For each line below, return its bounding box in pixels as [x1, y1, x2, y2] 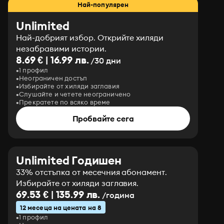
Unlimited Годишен [16, 153, 121, 167]
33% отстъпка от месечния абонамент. [16, 167, 167, 177]
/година [100, 190, 134, 200]
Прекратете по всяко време [19, 98, 110, 106]
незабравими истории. [16, 43, 106, 53]
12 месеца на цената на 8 [20, 203, 101, 211]
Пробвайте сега [72, 113, 134, 123]
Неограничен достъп [19, 74, 87, 82]
